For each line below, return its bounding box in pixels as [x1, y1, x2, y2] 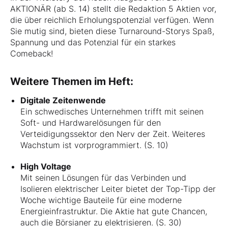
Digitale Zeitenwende [20, 95, 106, 105]
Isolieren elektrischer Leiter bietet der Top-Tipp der [20, 183, 216, 194]
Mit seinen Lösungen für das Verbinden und [20, 172, 186, 183]
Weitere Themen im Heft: [10, 75, 133, 88]
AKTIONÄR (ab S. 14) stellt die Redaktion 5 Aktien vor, [10, 3, 216, 14]
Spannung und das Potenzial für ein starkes [10, 37, 176, 47]
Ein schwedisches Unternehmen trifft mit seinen [20, 106, 204, 117]
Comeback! [10, 48, 53, 59]
